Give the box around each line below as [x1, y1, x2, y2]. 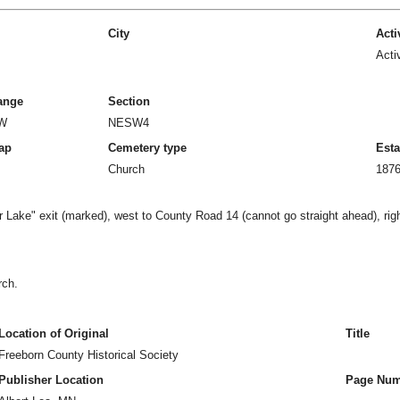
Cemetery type [108, 141, 187, 154]
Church [108, 162, 145, 176]
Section [108, 95, 150, 108]
